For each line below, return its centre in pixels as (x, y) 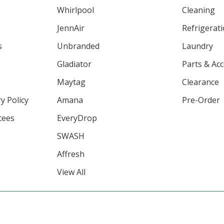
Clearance (201, 82)
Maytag (71, 82)
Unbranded (78, 46)
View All (71, 172)
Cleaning (199, 10)
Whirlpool (75, 10)
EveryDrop (77, 118)
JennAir (70, 28)
